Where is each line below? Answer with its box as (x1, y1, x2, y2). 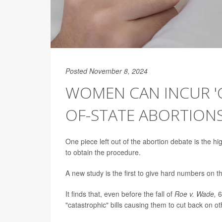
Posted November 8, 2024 (65, 66, 148, 76)
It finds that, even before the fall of (65, 189, 174, 199)
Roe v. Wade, (174, 189, 218, 199)
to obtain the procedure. (65, 147, 141, 158)
